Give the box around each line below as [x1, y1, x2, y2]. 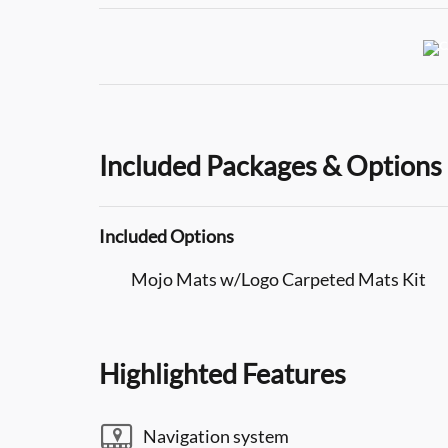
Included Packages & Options [99, 148, 442, 182]
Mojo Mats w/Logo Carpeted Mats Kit [131, 267, 426, 290]
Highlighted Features [99, 356, 346, 390]
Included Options [99, 224, 234, 247]
